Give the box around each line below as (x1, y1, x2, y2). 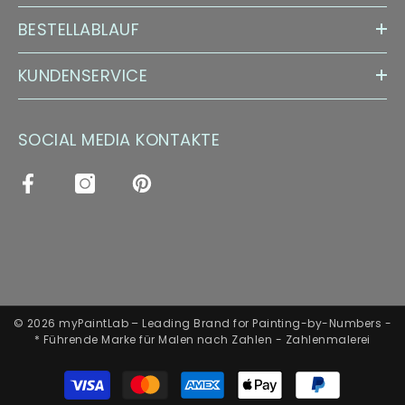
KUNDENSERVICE (18, 63, 148, 87)
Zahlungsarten (202, 366, 290, 382)
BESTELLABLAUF (18, 17, 140, 41)
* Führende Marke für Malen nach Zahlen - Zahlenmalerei (34, 331, 371, 347)
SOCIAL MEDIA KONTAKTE (18, 127, 221, 151)
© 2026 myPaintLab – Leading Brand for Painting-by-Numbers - (13, 315, 392, 331)
